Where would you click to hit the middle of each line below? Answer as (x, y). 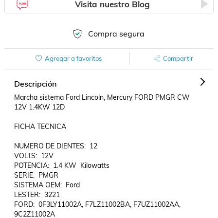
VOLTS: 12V (34, 156)
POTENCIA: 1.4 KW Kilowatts (62, 165)
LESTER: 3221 (37, 195)
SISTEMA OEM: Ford (47, 185)
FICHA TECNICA (40, 127)
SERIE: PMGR (36, 175)
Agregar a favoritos (73, 58)
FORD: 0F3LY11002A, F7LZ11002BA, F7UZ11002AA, (97, 204)
